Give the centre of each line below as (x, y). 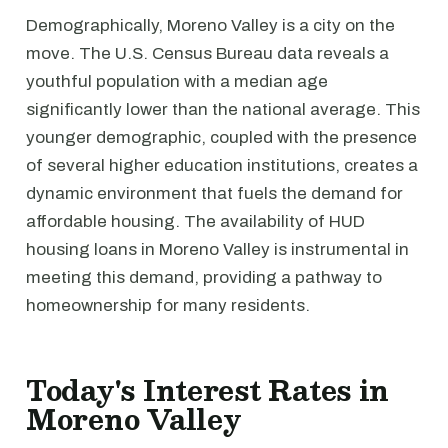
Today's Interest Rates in (208, 390)
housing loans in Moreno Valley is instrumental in (217, 249)
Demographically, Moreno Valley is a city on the (210, 25)
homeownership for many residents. (168, 305)
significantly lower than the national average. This (223, 109)
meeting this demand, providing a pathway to (204, 277)
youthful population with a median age (177, 81)
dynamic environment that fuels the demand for (214, 193)
